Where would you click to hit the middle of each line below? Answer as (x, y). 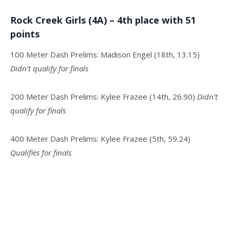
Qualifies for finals (41, 153)
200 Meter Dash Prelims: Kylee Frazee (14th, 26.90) (104, 97)
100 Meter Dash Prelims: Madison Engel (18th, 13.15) (105, 55)
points (25, 34)
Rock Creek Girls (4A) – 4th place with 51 (103, 20)
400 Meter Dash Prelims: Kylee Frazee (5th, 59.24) (100, 139)
